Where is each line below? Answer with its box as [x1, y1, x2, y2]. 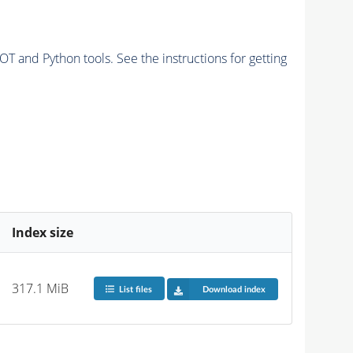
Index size [12, 223, 74, 241]
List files [118, 284, 152, 294]
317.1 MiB [12, 279, 69, 297]
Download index [202, 284, 266, 294]
